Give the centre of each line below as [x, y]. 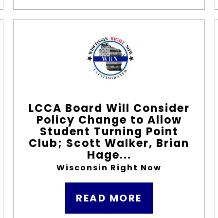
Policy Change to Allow [109, 120]
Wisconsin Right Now [109, 168]
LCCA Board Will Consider [109, 108]
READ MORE [109, 198]
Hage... [109, 155]
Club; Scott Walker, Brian [109, 143]
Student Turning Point [109, 132]
